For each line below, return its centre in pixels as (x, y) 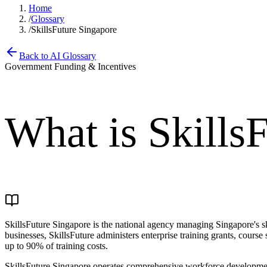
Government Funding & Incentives (70, 66)
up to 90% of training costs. (56, 246)
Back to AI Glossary (58, 56)
